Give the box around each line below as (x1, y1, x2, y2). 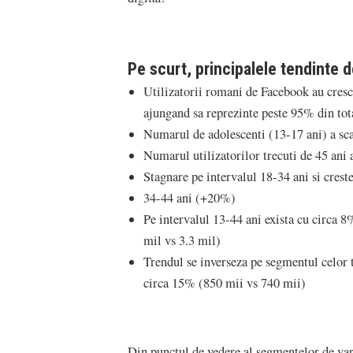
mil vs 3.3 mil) (143, 231, 221, 249)
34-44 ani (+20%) (143, 188, 236, 206)
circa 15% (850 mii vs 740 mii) (143, 273, 306, 292)
